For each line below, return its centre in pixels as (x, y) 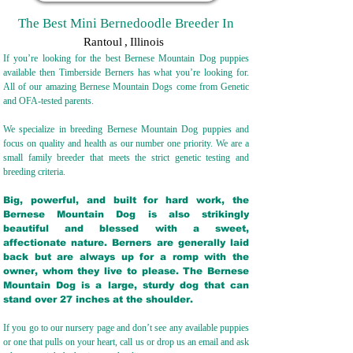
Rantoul (103, 42)
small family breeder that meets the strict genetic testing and (126, 158)
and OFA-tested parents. (50, 101)
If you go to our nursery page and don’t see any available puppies (126, 328)
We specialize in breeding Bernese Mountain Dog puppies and (126, 129)
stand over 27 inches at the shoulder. (103, 299)
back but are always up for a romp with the (126, 257)
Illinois (147, 42)
